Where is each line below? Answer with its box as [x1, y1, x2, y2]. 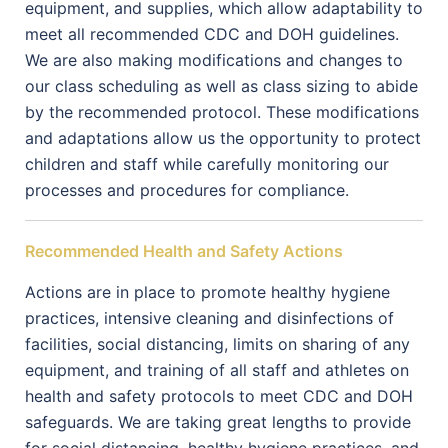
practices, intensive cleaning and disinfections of [25, 308, 394, 328]
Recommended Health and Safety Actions [25, 241, 343, 261]
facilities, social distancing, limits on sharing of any [25, 334, 410, 354]
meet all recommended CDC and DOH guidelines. [25, 24, 399, 44]
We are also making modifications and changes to [25, 50, 403, 70]
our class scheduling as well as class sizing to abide [25, 76, 418, 96]
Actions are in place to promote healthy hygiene [25, 282, 390, 302]
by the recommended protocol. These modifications [25, 102, 419, 122]
